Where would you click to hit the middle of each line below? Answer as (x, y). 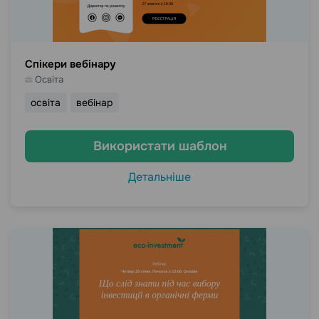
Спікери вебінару (70, 64)
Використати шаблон (159, 146)
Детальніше (159, 177)
